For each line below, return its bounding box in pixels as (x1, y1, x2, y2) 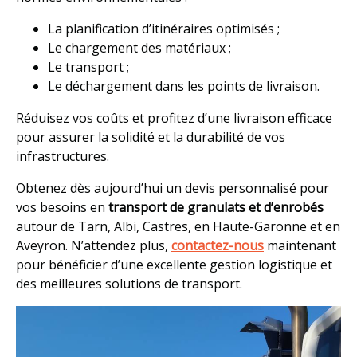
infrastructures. (16, 147, 109, 165)
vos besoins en (16, 198, 108, 216)
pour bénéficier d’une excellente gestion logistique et (16, 256, 332, 273)
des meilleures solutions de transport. (16, 275, 242, 292)
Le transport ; (48, 58, 129, 76)
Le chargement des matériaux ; (48, 39, 231, 57)
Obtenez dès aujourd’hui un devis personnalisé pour (16, 179, 329, 197)
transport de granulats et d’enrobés (108, 198, 324, 216)
